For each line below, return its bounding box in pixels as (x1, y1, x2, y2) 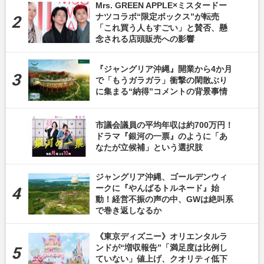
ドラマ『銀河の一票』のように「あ (95, 131, 227, 141)
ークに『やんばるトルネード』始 (95, 183, 219, 193)
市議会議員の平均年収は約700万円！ (95, 120, 233, 130)
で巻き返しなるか (95, 206, 161, 216)
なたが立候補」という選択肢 (95, 142, 203, 152)
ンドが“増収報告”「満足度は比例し (95, 243, 227, 253)
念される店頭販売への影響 (95, 34, 194, 44)
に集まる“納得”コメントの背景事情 (95, 86, 227, 96)
